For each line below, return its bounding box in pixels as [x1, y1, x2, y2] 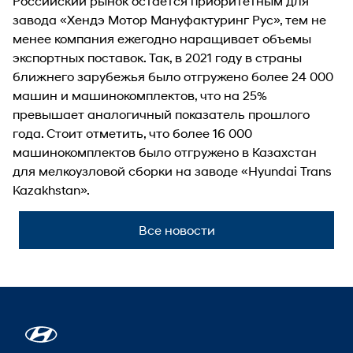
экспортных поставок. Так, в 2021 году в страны [13, 49, 302, 65]
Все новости [138, 221, 215, 237]
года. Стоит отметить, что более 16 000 [13, 124, 252, 140]
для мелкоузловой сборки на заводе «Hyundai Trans [13, 162, 332, 178]
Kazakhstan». [13, 181, 90, 197]
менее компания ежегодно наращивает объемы [13, 30, 311, 46]
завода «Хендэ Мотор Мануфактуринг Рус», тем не [13, 11, 326, 27]
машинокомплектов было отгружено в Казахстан [13, 143, 317, 159]
